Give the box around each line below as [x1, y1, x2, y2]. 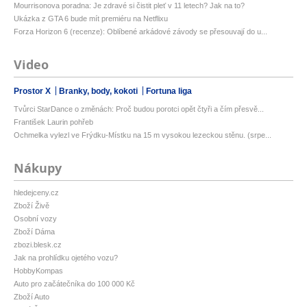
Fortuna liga [146, 86, 192, 97]
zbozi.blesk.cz [14, 241, 62, 249]
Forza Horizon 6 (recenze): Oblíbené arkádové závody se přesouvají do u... [14, 27, 267, 36]
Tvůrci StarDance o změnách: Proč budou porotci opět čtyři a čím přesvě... [14, 105, 264, 114]
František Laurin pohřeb [14, 118, 93, 127]
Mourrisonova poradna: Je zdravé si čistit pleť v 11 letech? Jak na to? [14, 1, 245, 10]
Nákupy [14, 160, 62, 177]
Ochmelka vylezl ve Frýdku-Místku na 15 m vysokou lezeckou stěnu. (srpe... [14, 131, 271, 140]
